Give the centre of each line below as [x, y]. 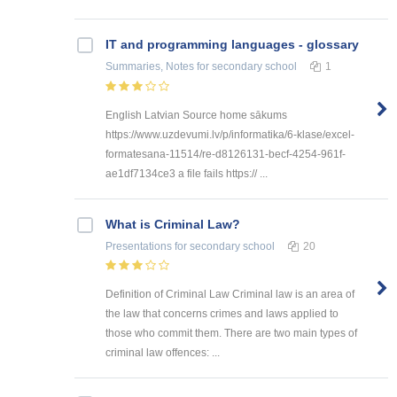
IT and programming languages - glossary [232, 44]
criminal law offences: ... [163, 353]
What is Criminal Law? [173, 224]
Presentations [139, 246]
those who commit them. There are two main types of [231, 334]
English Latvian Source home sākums [196, 115]
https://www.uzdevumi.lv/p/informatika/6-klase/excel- [230, 134]
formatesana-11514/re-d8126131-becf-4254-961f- [226, 154]
